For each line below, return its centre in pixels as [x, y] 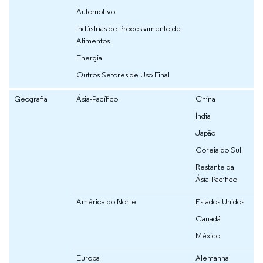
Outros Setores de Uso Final [123, 75]
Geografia [31, 99]
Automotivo [96, 11]
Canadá [208, 219]
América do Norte [106, 202]
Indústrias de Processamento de [129, 28]
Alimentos [93, 41]
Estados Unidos [220, 202]
